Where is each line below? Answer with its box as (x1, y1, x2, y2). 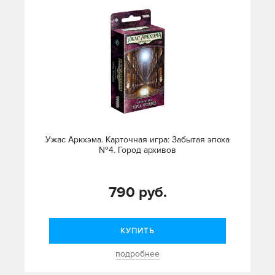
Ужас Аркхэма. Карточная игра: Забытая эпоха (45, 134, 230, 145)
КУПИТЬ (120, 226, 155, 236)
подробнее (115, 249, 160, 260)
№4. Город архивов (99, 145, 176, 156)
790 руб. (108, 184, 167, 202)
